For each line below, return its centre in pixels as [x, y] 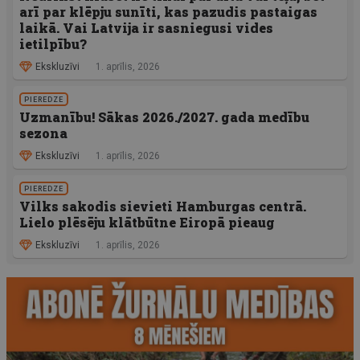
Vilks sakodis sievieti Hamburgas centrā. [163, 207]
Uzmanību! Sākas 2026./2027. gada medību [164, 117]
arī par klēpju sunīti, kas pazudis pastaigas [168, 12]
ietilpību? [53, 44]
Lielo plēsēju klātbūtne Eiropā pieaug [147, 223]
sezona [43, 133]
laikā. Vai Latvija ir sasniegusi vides [146, 28]
